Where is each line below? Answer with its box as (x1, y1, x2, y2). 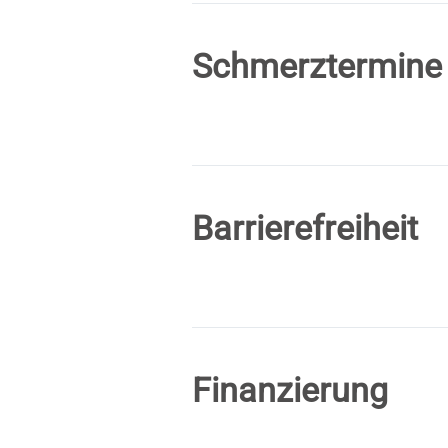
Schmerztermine (192, 46, 442, 86)
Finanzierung (192, 370, 388, 410)
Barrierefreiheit (192, 208, 418, 248)
